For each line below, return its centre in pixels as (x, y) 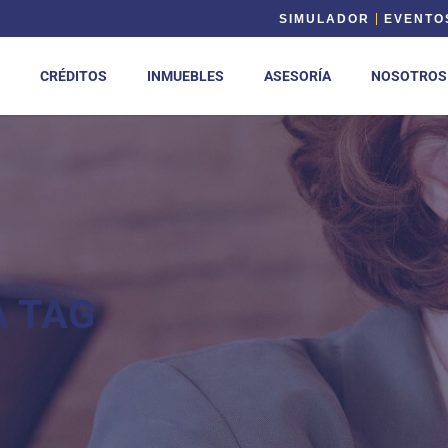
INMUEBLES (185, 76)
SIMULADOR (324, 18)
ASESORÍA (297, 76)
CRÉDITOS (73, 76)
